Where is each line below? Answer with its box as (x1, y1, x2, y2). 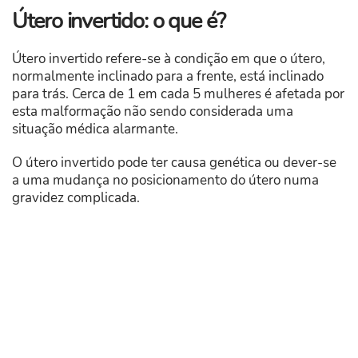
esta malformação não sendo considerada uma (12, 102, 293, 121)
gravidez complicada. (12, 189, 140, 208)
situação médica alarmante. (12, 120, 178, 139)
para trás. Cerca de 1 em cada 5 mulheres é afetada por (12, 85, 344, 104)
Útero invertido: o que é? (12, 6, 225, 37)
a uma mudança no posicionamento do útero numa (12, 171, 319, 190)
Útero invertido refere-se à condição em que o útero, (12, 50, 325, 69)
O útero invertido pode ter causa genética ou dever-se (12, 153, 336, 173)
